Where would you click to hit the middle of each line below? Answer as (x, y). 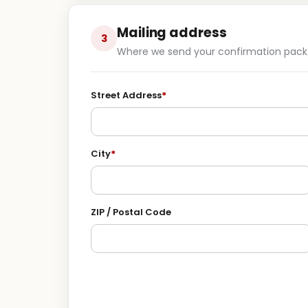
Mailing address (172, 33)
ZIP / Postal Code (131, 212)
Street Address (126, 95)
